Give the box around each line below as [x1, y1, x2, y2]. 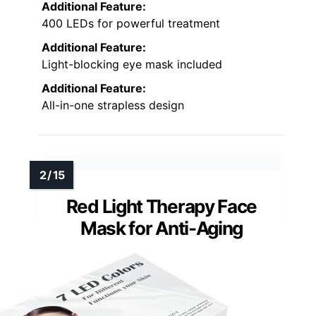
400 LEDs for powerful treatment [42, 16, 220, 30]
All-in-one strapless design [42, 97, 184, 112]
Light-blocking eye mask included [42, 56, 222, 71]
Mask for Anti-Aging [80, 217, 243, 239]
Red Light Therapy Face [66, 195, 257, 217]
